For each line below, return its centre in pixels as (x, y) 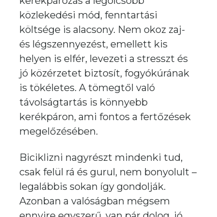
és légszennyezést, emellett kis (93, 44)
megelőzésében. (59, 131)
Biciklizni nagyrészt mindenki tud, (101, 157)
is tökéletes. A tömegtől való (87, 88)
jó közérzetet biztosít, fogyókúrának (104, 73)
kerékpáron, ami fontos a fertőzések (105, 117)
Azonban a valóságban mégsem (95, 201)
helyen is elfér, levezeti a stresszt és (104, 59)
